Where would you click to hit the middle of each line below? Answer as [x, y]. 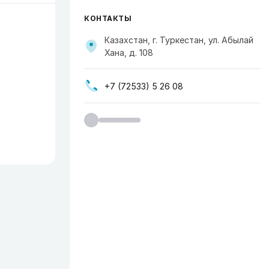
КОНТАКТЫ [108, 18]
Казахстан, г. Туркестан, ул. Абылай [179, 40]
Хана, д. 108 [129, 53]
